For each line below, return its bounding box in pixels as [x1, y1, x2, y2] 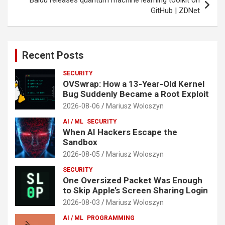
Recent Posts [22, 49, 84, 61]
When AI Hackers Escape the [63, 127, 177, 137]
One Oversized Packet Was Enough [63, 175, 202, 185]
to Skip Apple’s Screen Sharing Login [63, 185, 208, 195]
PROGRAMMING [87, 214, 135, 221]
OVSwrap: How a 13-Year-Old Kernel [63, 78, 204, 89]
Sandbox [63, 137, 97, 147]
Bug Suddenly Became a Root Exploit [63, 88, 209, 99]
